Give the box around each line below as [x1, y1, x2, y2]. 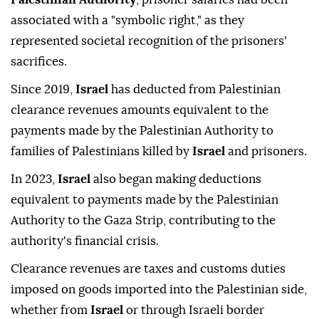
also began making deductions [93, 173, 261, 186]
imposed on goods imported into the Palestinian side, [11, 283, 307, 296]
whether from [11, 304, 90, 317]
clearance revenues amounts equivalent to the [11, 104, 268, 117]
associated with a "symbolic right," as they [11, 14, 244, 27]
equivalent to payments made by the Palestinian [11, 194, 278, 206]
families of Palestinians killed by [11, 145, 192, 158]
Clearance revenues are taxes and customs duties [11, 263, 286, 276]
